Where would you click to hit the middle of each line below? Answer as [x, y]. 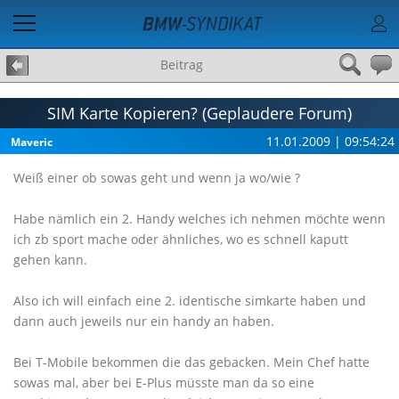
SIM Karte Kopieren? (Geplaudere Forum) [199, 113]
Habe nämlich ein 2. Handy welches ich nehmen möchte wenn [199, 219]
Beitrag [182, 65]
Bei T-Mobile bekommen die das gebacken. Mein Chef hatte [191, 362]
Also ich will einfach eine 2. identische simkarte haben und [190, 301]
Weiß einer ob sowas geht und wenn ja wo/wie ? [157, 178]
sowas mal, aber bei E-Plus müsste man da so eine [164, 383]
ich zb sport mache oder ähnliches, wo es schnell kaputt [181, 239]
